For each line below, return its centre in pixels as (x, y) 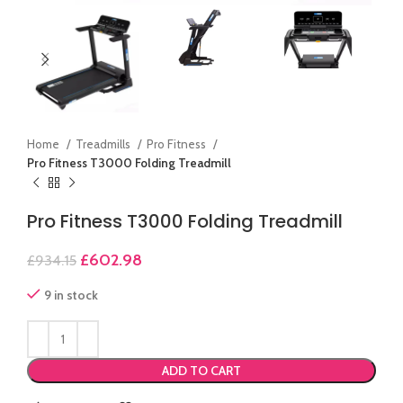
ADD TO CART (201, 371)
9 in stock (71, 296)
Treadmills (104, 144)
